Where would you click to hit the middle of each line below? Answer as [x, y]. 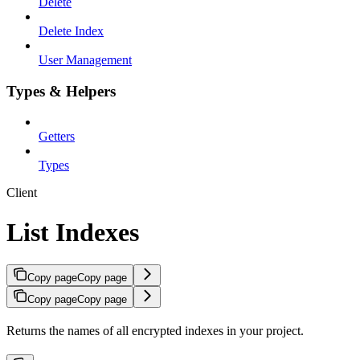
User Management [85, 59]
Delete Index [71, 31]
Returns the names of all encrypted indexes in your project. [155, 331]
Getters [57, 137]
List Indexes [73, 232]
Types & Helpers [61, 91]
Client [22, 193]
